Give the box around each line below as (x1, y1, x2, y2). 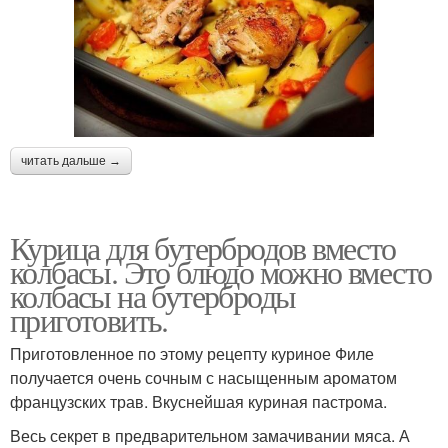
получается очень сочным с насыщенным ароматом (10, 365, 397, 389)
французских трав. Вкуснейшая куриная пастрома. (10, 389, 387, 413)
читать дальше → (21, 153, 121, 168)
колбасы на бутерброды (10, 273, 296, 317)
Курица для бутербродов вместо (10, 225, 396, 269)
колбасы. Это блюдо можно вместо (10, 249, 432, 293)
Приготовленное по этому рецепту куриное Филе (10, 341, 374, 365)
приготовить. (10, 297, 168, 341)
